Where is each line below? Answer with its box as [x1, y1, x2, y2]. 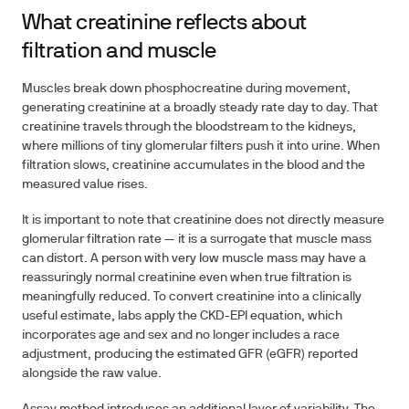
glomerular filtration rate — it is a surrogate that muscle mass [22, 234, 372, 246]
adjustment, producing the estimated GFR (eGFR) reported [22, 349, 358, 361]
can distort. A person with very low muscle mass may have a [22, 253, 366, 265]
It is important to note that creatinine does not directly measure [22, 215, 384, 226]
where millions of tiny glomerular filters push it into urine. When [22, 141, 380, 152]
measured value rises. [22, 179, 148, 191]
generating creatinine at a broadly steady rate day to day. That [22, 102, 378, 114]
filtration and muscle [22, 42, 216, 62]
